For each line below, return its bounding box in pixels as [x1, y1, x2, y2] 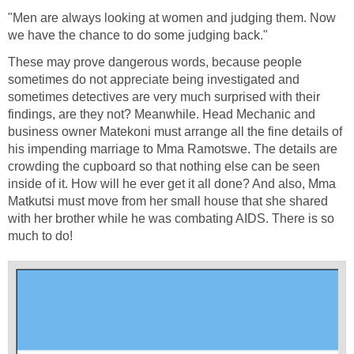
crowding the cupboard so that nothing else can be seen [8, 159, 320, 173]
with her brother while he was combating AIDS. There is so [8, 211, 334, 225]
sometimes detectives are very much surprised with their [8, 89, 320, 104]
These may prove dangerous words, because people [8, 55, 302, 69]
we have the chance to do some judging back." [8, 28, 268, 42]
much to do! [8, 228, 73, 243]
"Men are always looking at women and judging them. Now [8, 10, 336, 24]
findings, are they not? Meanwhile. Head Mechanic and [8, 107, 315, 121]
